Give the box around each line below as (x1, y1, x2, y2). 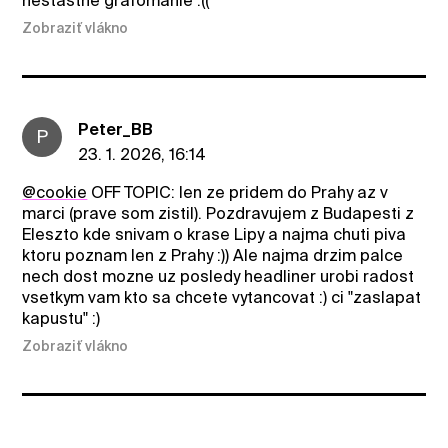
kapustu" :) (22, 308, 101, 328)
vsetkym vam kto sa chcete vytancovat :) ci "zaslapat (22, 287, 422, 307)
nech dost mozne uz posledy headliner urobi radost (22, 266, 415, 286)
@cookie (22, 182, 88, 202)
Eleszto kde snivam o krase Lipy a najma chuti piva (22, 224, 407, 244)
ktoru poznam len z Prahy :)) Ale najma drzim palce (22, 245, 404, 265)
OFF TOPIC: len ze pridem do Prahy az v (87, 182, 389, 202)
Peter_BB (78, 119, 154, 139)
